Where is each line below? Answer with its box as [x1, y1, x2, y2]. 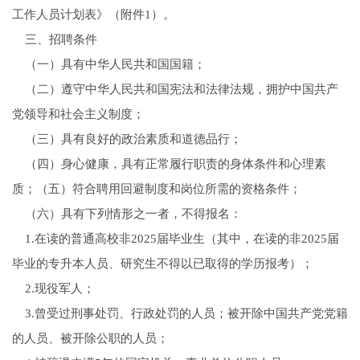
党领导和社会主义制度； [11, 108, 145, 121]
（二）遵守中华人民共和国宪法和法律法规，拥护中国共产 [11, 83, 338, 96]
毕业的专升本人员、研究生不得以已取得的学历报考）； [11, 257, 313, 271]
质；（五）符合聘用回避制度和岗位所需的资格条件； [11, 182, 301, 196]
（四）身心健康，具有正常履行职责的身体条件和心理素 [11, 157, 326, 171]
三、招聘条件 [11, 33, 97, 47]
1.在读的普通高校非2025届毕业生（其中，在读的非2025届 [11, 232, 339, 246]
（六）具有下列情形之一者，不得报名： [11, 207, 242, 221]
